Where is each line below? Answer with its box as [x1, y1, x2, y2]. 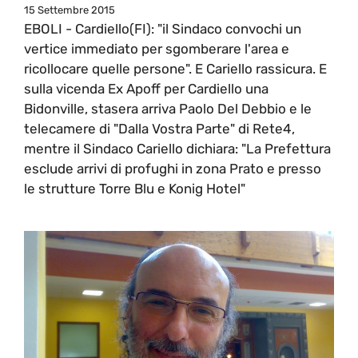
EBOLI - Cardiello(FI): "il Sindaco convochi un [24, 20, 301, 37]
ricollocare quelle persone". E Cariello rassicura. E [24, 60, 327, 77]
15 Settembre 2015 [24, 3, 115, 16]
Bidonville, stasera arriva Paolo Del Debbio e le [24, 100, 312, 117]
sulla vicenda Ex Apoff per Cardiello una [24, 80, 268, 97]
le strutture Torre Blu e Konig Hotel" [24, 180, 245, 197]
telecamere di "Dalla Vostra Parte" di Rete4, [24, 120, 295, 137]
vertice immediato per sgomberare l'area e [24, 40, 289, 57]
